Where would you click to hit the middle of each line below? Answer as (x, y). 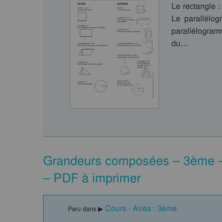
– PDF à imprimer (92, 178)
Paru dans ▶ (86, 209)
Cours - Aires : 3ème (141, 208)
